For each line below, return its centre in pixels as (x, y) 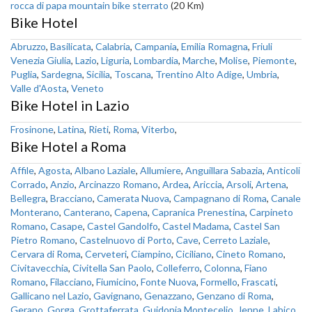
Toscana (133, 74)
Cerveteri (106, 254)
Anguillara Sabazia (224, 170)
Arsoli (239, 184)
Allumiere (161, 170)
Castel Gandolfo (123, 226)
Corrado (28, 184)
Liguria (115, 60)
